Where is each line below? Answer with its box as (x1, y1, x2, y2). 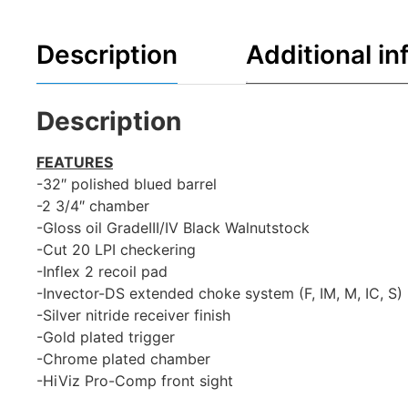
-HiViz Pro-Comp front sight (36, 371, 233, 390)
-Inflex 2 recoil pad (36, 261, 168, 280)
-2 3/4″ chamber (36, 196, 149, 215)
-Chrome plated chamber (36, 349, 210, 368)
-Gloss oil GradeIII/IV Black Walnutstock (36, 218, 310, 237)
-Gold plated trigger (36, 327, 175, 346)
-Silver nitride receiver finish (36, 305, 230, 324)
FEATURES (36, 152, 113, 171)
